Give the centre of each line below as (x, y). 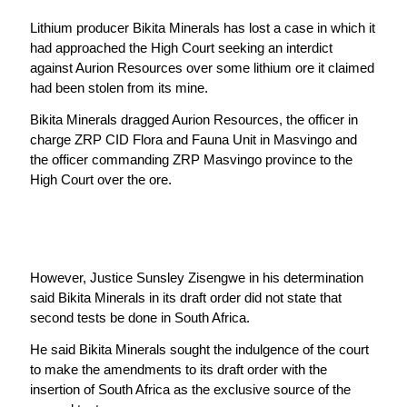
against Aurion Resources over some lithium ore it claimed (202, 67)
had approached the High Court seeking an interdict (181, 47)
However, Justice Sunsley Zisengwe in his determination (196, 277)
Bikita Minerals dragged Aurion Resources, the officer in (194, 120)
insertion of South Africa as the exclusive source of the (190, 390)
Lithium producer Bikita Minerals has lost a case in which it (202, 27)
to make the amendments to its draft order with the (178, 370)
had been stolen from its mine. (119, 87)
